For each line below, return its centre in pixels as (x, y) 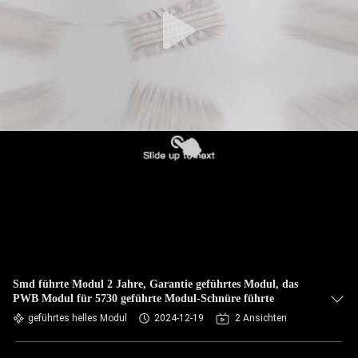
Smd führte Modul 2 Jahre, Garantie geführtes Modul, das (155, 284)
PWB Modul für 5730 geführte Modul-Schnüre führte (143, 298)
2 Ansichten (261, 318)
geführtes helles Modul (78, 318)
